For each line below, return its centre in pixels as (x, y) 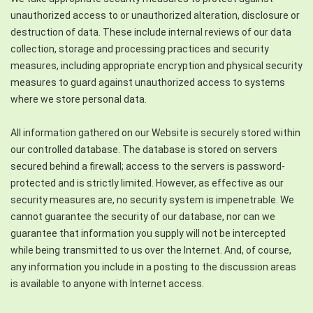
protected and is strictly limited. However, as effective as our (147, 183)
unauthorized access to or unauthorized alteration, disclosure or (155, 16)
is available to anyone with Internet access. (108, 284)
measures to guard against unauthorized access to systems (148, 83)
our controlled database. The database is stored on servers (144, 150)
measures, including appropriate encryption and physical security (156, 66)
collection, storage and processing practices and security (140, 49)
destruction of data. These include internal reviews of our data (151, 32)
